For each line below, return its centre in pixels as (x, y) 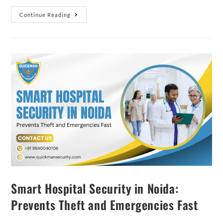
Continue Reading (45, 14)
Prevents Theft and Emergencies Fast (105, 204)
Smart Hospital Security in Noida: (95, 188)
